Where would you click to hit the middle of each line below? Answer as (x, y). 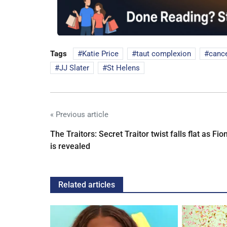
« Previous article (79, 115)
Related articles (87, 185)
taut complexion (164, 54)
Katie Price (100, 54)
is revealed (70, 146)
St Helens (123, 68)
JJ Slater (74, 68)
